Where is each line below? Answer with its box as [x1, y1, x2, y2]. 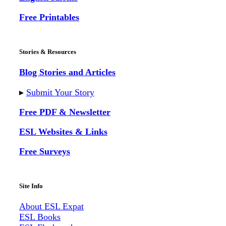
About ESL [19, 201, 60, 212]
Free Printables [19, 12, 79, 22]
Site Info [19, 182, 43, 190]
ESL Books [19, 212, 61, 222]
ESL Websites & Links [19, 126, 107, 137]
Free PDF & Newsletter [19, 106, 110, 117]
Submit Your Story [26, 87, 94, 97]
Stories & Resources [19, 47, 76, 55]
